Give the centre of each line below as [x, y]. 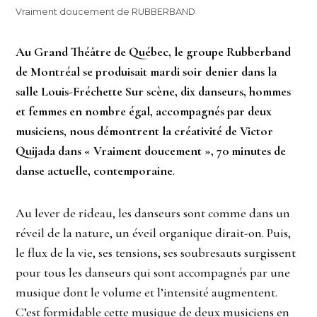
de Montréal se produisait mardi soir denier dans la [146, 71]
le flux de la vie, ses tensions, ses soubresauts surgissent [156, 252]
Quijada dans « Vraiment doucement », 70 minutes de [151, 150]
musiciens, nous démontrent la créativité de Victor [145, 131]
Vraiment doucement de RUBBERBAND [106, 11]
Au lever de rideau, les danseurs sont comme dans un [153, 213]
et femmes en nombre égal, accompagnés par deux [144, 111]
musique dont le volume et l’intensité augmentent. [147, 292]
